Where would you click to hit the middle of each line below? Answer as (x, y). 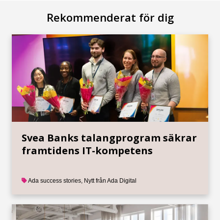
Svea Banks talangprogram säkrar (109, 138)
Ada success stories (55, 181)
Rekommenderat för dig (110, 17)
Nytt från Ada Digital (110, 181)
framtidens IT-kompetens (87, 151)
